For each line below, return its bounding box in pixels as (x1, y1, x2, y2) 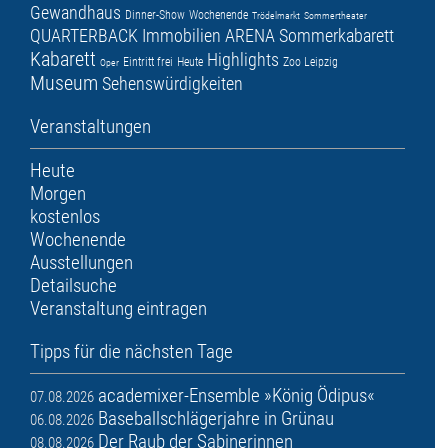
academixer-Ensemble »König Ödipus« (98, 384, 375, 408)
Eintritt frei (123, 55, 173, 70)
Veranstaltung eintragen (30, 297, 207, 321)
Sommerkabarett (279, 25, 394, 47)
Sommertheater (304, 10, 367, 22)
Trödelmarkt (252, 10, 300, 22)
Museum (30, 71, 98, 96)
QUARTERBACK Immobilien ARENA (30, 25, 275, 47)
